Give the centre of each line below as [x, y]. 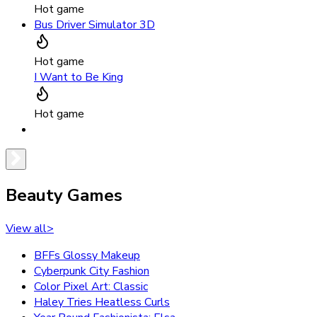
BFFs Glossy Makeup [87, 256]
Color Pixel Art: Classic [91, 287]
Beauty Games [64, 196]
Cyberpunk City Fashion [92, 271]
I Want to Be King [79, 77]
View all [26, 229]
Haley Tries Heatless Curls [102, 302]
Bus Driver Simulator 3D [94, 25]
